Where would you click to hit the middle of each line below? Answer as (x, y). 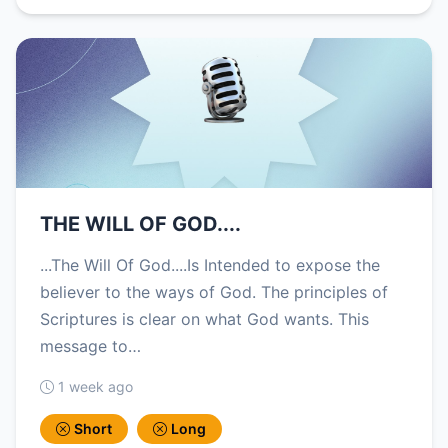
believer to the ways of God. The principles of (214, 292)
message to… (90, 346)
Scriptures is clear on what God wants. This (204, 319)
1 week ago (95, 387)
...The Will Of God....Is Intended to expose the (210, 265)
